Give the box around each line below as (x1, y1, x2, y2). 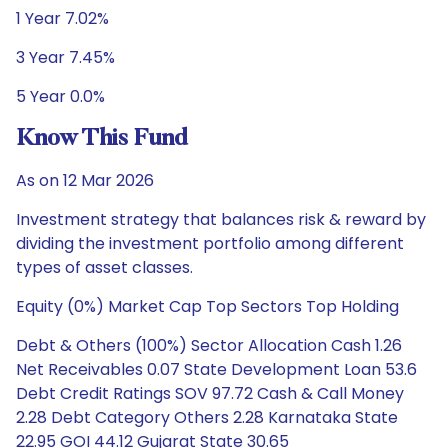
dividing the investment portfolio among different (16, 232, 404, 255)
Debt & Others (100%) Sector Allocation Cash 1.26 (16, 334, 402, 357)
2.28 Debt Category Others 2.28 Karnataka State (16, 406, 398, 429)
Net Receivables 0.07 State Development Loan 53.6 (16, 358, 417, 381)
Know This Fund (16, 127, 188, 151)
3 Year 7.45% (16, 46, 115, 69)
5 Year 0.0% (16, 85, 105, 108)
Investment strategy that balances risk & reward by (16, 208, 426, 231)
